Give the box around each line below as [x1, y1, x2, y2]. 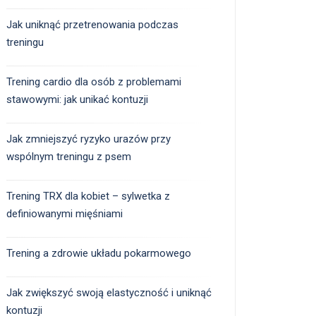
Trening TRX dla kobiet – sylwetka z [6, 190, 170, 203]
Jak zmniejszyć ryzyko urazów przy [6, 133, 171, 146]
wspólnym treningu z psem [6, 150, 131, 164]
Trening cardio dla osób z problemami [6, 75, 181, 89]
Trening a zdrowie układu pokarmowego [6, 247, 191, 260]
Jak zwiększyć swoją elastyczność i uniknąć [6, 286, 212, 300]
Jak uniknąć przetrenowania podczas [6, 18, 178, 32]
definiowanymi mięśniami [6, 207, 123, 221]
